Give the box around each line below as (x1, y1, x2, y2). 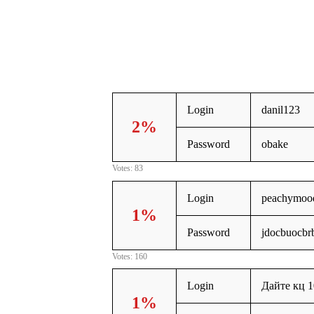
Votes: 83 (112, 163, 143, 174)
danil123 (261, 104, 300, 116)
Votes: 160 (112, 251, 147, 261)
